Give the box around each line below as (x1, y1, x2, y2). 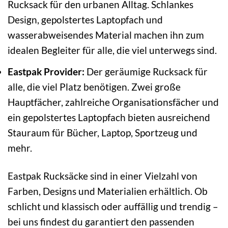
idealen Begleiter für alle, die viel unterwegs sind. (8, 44, 217, 56)
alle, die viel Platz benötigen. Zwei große (8, 80, 181, 93)
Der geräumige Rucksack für (84, 65, 208, 77)
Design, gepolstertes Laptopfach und (8, 14, 163, 26)
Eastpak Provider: (8, 65, 84, 77)
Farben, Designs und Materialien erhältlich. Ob (8, 185, 208, 197)
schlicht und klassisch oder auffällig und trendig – (8, 200, 218, 212)
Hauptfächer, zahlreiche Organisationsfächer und (8, 96, 219, 108)
